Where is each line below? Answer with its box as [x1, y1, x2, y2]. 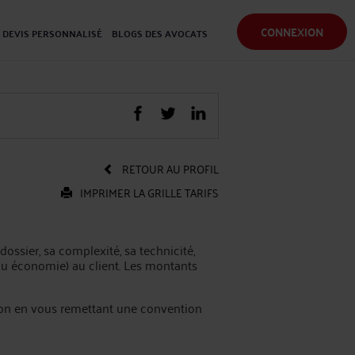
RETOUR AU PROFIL [122, 158, 219, 178]
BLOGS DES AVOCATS [112, 25, 208, 42]
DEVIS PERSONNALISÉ [2, 25, 102, 42]
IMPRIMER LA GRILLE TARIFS [80, 182, 219, 202]
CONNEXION [261, 21, 323, 42]
